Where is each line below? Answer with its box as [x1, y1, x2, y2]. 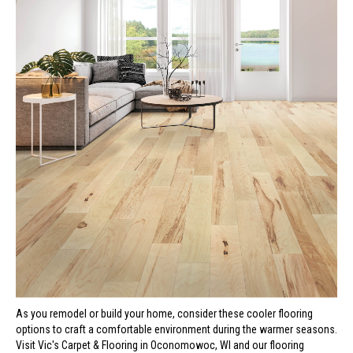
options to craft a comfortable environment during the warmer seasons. [16, 323, 337, 336]
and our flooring [231, 339, 304, 351]
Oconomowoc [150, 339, 215, 351]
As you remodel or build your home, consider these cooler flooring [16, 307, 313, 320]
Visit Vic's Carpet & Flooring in [16, 339, 150, 351]
